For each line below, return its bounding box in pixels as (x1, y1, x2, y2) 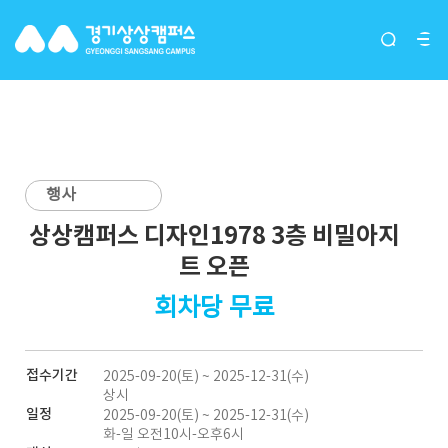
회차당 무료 (153, 294, 275, 323)
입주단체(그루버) (96, 13, 352, 53)
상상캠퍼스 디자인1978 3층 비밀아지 (28, 222, 400, 251)
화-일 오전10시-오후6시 (103, 425, 244, 443)
